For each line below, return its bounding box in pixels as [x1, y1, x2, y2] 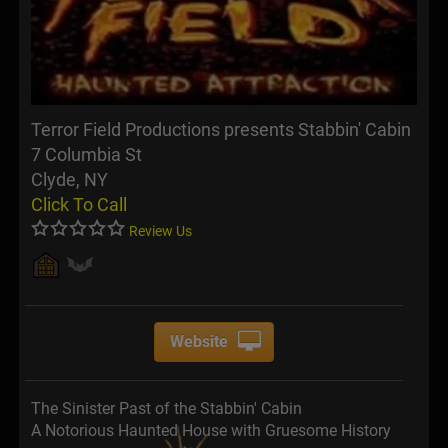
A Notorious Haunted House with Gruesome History [31, 421, 391, 441]
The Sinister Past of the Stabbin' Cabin [31, 399, 302, 419]
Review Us [129, 223, 192, 240]
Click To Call [31, 194, 127, 216]
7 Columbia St [31, 144, 142, 166]
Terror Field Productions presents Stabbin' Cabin [31, 119, 411, 141]
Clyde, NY [31, 169, 108, 191]
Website [170, 332, 229, 352]
